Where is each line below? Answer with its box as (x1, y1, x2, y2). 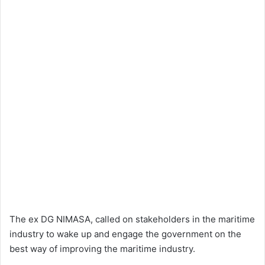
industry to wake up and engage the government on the (9, 228, 241, 240)
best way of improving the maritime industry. (9, 243, 195, 255)
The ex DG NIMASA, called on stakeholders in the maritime (9, 214, 255, 225)
